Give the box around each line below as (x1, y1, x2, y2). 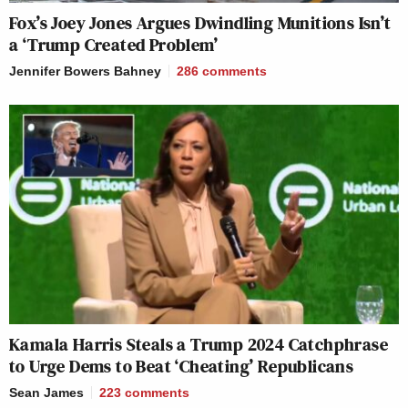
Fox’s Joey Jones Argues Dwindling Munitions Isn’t (9, 10, 392, 36)
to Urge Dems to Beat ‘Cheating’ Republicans (9, 353, 354, 380)
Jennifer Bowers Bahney (9, 64, 161, 79)
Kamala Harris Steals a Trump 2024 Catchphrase (9, 331, 388, 358)
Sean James (9, 385, 84, 401)
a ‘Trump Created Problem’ (9, 32, 218, 58)
